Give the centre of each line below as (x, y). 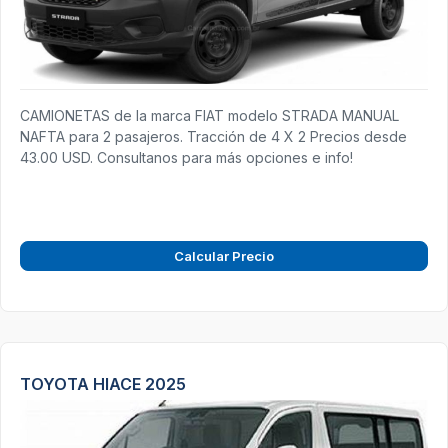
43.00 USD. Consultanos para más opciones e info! (186, 157)
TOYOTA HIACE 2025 (103, 383)
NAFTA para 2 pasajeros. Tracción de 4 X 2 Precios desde (213, 136)
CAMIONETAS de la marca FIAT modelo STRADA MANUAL (209, 115)
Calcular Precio (224, 255)
